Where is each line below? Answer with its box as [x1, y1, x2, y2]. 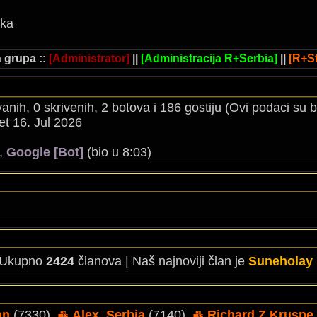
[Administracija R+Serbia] [141, 52, 277, 64]
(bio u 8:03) [83, 145, 151, 159]
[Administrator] [49, 52, 129, 64]
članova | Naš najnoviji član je [74, 254, 248, 268]
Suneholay [248, 254, 313, 268]
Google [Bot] [6, 145, 83, 159]
